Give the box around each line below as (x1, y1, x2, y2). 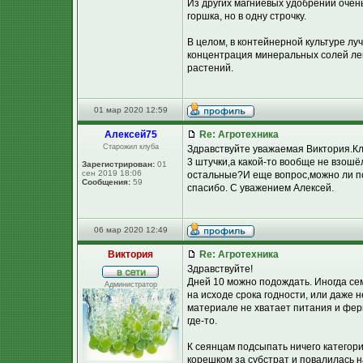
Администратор (104, 280, 157, 288)
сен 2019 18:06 (82, 169, 142, 177)
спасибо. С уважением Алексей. (187, 182, 334, 194)
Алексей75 (104, 129, 157, 140)
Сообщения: (82, 177, 130, 186)
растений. (187, 62, 233, 74)
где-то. (187, 315, 217, 327)
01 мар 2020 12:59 (93, 105, 168, 114)
